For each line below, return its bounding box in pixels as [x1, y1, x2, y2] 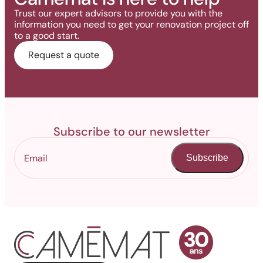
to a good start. [14, 29, 79, 42]
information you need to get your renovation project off [14, 18, 249, 31]
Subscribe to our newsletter [53, 124, 210, 139]
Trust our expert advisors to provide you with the [14, 7, 222, 19]
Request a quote [28, 49, 99, 61]
